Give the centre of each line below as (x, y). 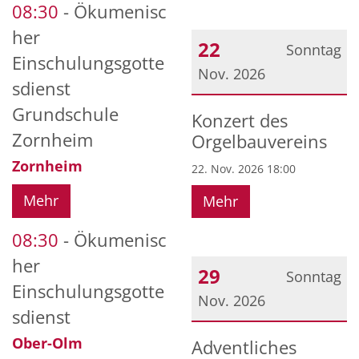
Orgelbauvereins (259, 141)
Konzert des (240, 120)
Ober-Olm (47, 343)
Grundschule (65, 115)
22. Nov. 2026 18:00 (244, 168)
